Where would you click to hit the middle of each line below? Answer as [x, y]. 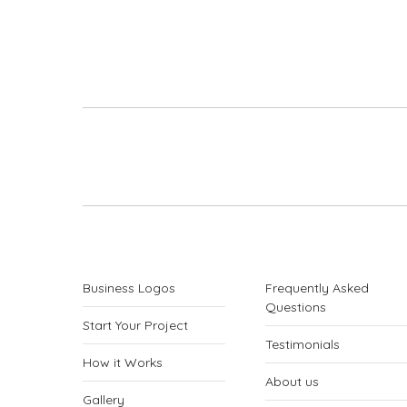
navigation [165, 172]
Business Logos [129, 288]
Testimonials [303, 344]
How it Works [123, 362]
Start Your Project [135, 325]
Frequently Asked [317, 288]
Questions [296, 307]
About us [292, 382]
